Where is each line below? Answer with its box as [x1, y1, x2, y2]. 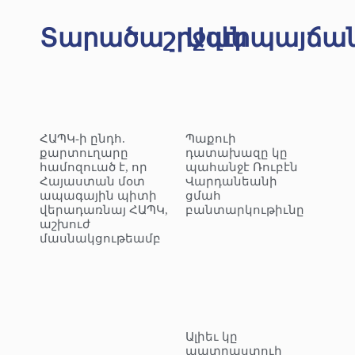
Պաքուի [185, 132, 236, 146]
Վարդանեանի [185, 175, 277, 189]
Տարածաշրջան [40, 24, 246, 53]
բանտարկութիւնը [185, 204, 304, 217]
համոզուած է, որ [40, 161, 147, 174]
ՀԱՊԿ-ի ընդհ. [40, 132, 125, 146]
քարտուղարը [40, 147, 128, 160]
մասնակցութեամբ [40, 232, 161, 246]
